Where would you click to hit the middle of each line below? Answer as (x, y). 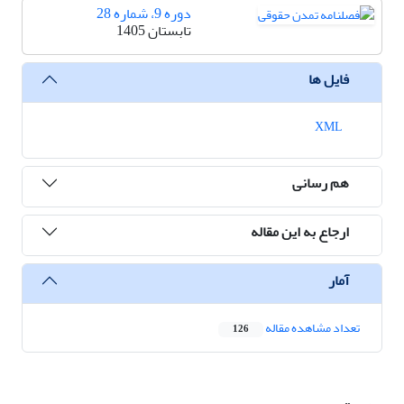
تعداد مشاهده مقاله (312, 328)
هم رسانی (321, 183)
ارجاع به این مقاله (300, 231)
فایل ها (329, 79)
